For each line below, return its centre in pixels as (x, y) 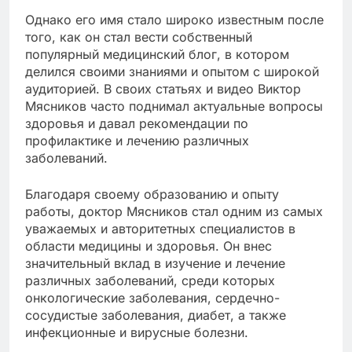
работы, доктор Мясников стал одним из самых (174, 211)
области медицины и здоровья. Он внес (148, 246)
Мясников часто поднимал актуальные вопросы (174, 106)
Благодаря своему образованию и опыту (152, 194)
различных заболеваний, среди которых (150, 280)
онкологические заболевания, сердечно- (152, 297)
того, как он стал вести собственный (139, 37)
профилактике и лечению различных (137, 140)
